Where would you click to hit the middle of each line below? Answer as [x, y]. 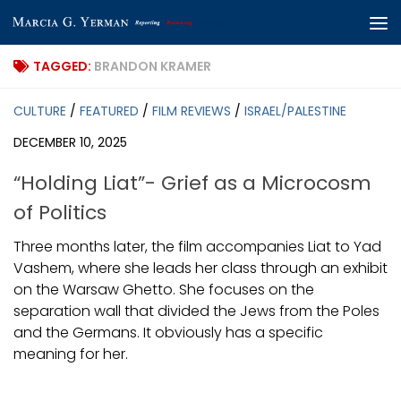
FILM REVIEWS [192, 111]
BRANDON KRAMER [153, 66]
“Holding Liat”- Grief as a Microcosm [192, 183]
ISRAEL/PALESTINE [295, 111]
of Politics [60, 213]
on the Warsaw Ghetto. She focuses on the [164, 290]
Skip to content [82, 28]
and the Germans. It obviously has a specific [168, 333]
